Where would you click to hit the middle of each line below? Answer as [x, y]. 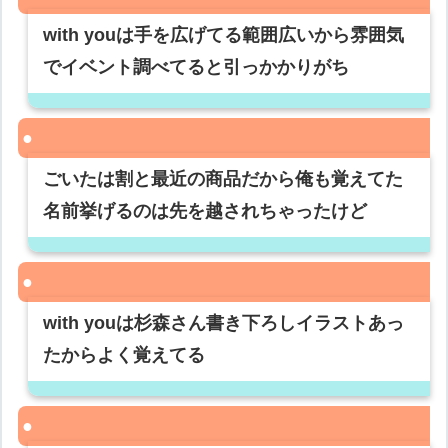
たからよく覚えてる [124, 355]
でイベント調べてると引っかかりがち [196, 67]
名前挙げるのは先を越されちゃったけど [205, 211]
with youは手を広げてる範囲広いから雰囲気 [224, 35]
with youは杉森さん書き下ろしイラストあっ [224, 323]
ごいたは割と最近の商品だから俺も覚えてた [223, 179]
